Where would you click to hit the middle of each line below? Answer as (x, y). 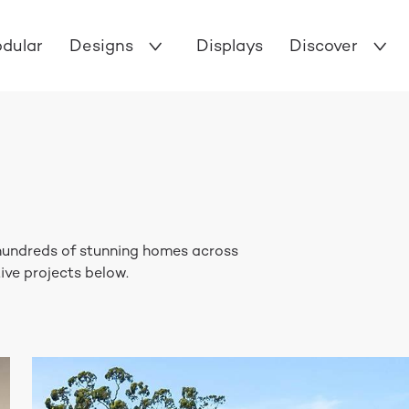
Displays (230, 45)
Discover (324, 45)
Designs (101, 45)
